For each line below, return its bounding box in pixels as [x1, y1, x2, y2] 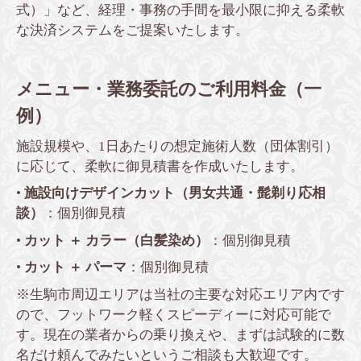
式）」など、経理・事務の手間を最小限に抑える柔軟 [16, 2, 345, 18]
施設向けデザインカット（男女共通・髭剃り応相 [24, 185, 326, 201]
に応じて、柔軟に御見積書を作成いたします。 [16, 158, 304, 174]
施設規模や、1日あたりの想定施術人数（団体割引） [16, 138, 338, 154]
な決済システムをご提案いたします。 [16, 22, 249, 38]
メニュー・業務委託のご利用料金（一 [16, 79, 322, 100]
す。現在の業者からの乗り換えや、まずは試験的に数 [16, 326, 345, 342]
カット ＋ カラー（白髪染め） [24, 232, 209, 248]
